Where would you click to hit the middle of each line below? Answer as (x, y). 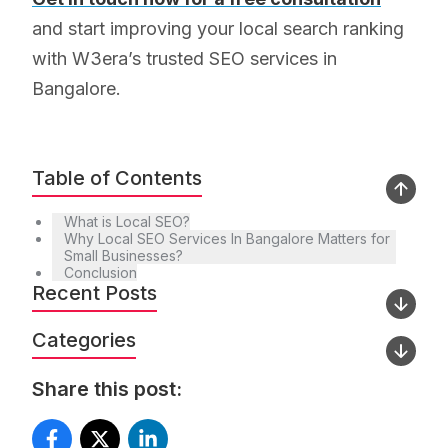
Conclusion (100, 272)
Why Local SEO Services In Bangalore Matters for (227, 238)
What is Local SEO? (127, 221)
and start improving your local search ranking (218, 28)
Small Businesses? (123, 255)
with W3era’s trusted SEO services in (184, 58)
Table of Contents (117, 177)
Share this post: (107, 388)
